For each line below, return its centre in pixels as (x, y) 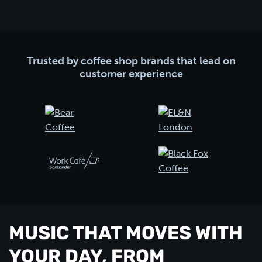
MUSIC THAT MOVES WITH (126, 235)
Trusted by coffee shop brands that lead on (131, 61)
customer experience (131, 74)
